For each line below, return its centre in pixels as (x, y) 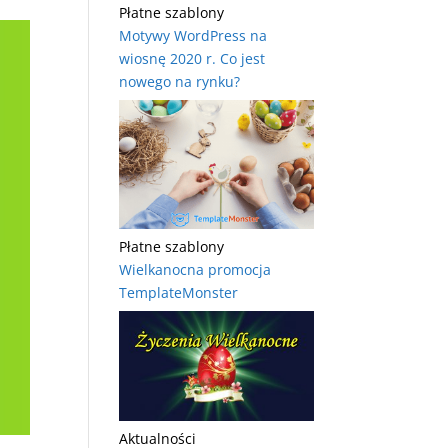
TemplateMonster (179, 293)
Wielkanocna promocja (195, 270)
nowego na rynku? (180, 81)
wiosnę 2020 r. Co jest (192, 58)
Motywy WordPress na (193, 35)
